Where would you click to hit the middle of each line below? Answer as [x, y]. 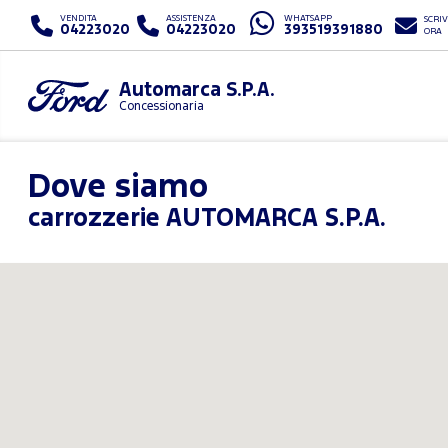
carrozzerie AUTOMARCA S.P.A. [207, 219]
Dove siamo [118, 188]
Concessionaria [161, 106]
